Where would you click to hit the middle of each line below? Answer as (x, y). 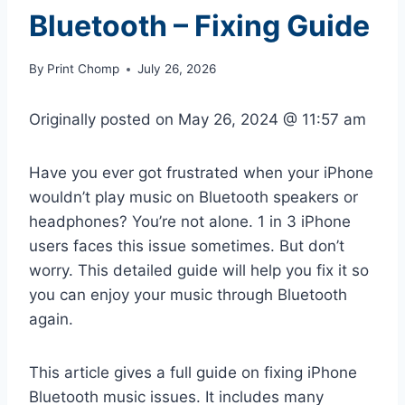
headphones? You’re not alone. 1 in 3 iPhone (190, 222)
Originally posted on (104, 120)
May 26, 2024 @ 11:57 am (272, 120)
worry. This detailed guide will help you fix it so (199, 271)
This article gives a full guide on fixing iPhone (193, 373)
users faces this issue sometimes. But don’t (187, 246)
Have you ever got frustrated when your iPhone (201, 173)
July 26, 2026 (177, 69)
